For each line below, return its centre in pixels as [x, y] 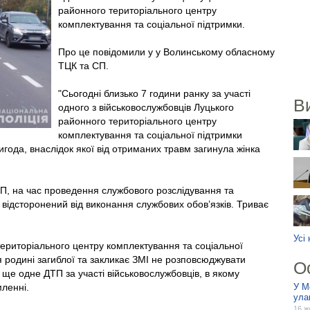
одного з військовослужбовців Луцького [146, 107]
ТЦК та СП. [83, 66]
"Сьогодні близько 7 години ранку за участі [154, 93]
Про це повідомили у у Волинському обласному [166, 52]
